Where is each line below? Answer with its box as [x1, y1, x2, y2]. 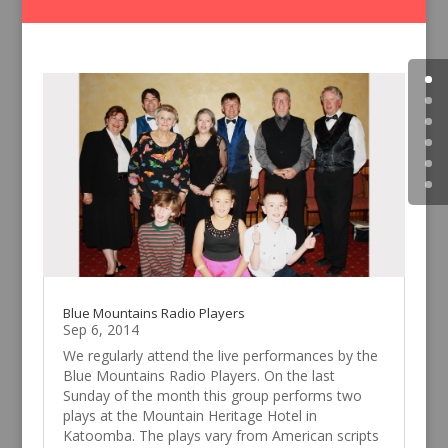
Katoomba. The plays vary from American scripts [62, 426, 379, 446]
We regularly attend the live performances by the [62, 346, 378, 366]
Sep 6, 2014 [62, 320, 139, 340]
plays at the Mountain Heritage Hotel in [62, 406, 317, 426]
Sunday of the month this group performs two [62, 386, 362, 406]
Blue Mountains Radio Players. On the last [62, 366, 335, 386]
